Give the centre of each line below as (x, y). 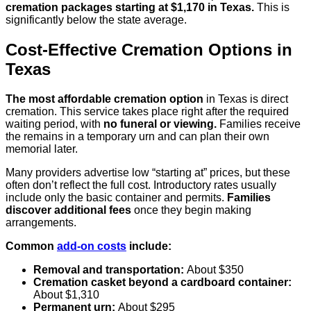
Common (31, 246)
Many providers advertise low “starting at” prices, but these (148, 172)
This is (272, 8)
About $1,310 (66, 294)
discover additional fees (68, 210)
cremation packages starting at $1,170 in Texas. (130, 8)
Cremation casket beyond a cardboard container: (162, 282)
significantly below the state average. (96, 20)
